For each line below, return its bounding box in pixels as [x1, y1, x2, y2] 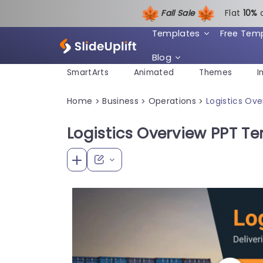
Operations [148, 95, 197, 107]
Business [102, 95, 139, 107]
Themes [199, 67, 232, 79]
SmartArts [67, 67, 109, 79]
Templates [151, 27, 200, 39]
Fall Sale [161, 7, 197, 19]
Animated [133, 67, 174, 79]
